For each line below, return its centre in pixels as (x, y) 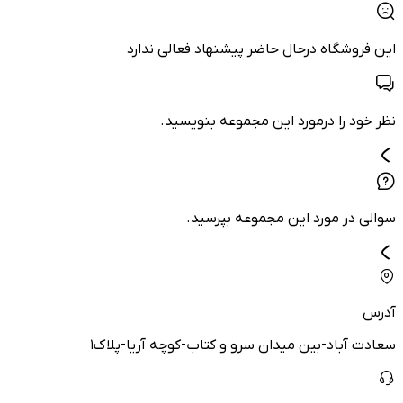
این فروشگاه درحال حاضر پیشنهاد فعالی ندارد (261, 49)
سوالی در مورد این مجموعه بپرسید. (291, 219)
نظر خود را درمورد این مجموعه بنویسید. (278, 121)
